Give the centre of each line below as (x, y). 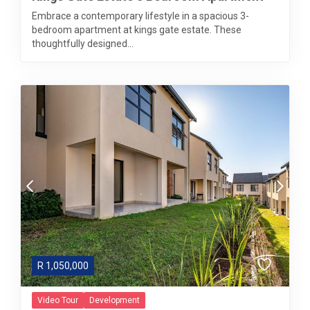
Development (115, 300)
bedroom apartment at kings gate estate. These (137, 30)
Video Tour (58, 300)
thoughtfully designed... (83, 44)
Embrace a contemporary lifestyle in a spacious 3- (140, 16)
